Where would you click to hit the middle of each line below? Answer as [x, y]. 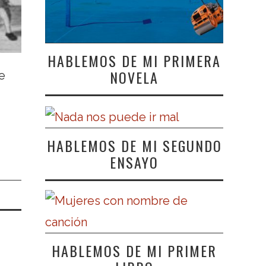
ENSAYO [134, 162]
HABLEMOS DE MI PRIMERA [134, 61]
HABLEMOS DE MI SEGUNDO [134, 146]
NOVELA [134, 77]
